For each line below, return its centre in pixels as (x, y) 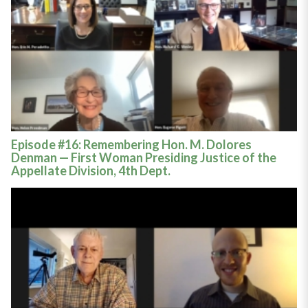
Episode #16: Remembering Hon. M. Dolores (131, 144)
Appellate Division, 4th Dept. (90, 170)
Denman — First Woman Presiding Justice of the (143, 157)
